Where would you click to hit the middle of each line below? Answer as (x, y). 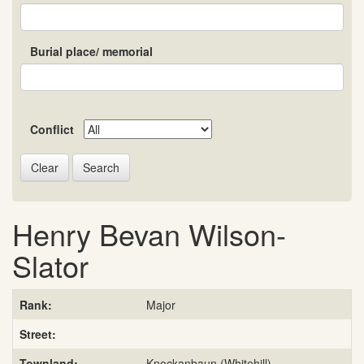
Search (101, 168)
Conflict (52, 130)
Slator (50, 266)
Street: (38, 334)
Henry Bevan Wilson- (149, 234)
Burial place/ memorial (91, 52)
